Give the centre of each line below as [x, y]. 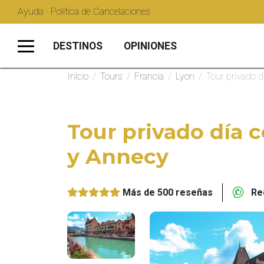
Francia [149, 76]
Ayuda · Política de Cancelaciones [84, 11]
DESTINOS [78, 46]
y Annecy [118, 156]
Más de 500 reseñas [168, 192]
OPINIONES [150, 46]
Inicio [78, 76]
